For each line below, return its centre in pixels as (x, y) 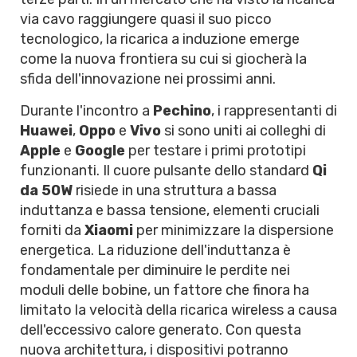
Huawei (46, 131)
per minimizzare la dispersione (233, 230)
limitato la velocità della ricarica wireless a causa (178, 310)
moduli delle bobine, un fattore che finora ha (165, 290)
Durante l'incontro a (86, 111)
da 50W (46, 190)
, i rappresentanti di (274, 111)
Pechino (182, 111)
